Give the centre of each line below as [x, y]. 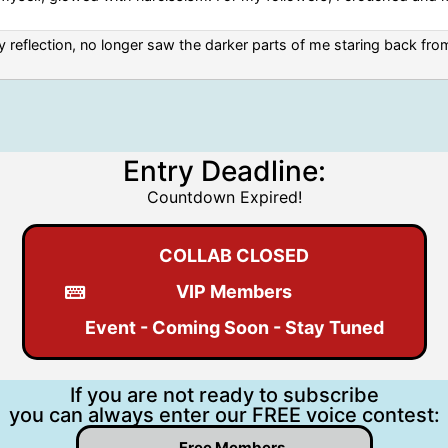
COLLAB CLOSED [234, 255]
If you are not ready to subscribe [224, 394]
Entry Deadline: [224, 170]
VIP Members [234, 291]
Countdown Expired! [224, 196]
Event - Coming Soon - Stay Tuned [234, 327]
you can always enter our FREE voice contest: [224, 414]
